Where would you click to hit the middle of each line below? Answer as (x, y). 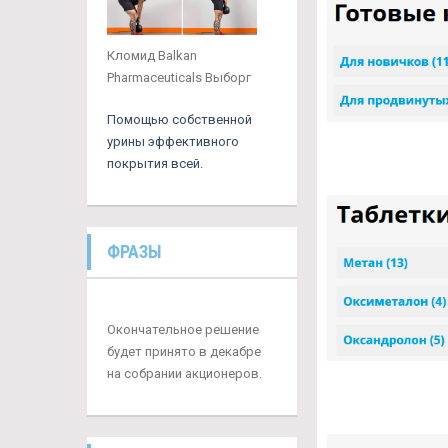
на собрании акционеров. (184, 374)
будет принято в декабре (184, 352)
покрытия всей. (155, 164)
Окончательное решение (183, 330)
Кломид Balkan (152, 56)
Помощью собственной (179, 120)
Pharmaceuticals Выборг (179, 78)
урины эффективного (173, 142)
